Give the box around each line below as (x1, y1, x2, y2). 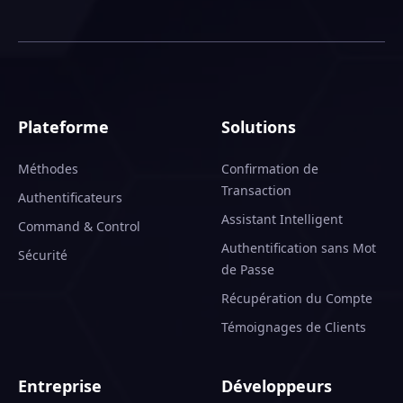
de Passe (221, 261, 274, 278)
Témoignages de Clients (221, 318, 366, 336)
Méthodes (18, 160, 78, 177)
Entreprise (18, 375, 102, 397)
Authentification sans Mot (221, 239, 376, 256)
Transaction (221, 182, 291, 199)
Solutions (221, 116, 296, 138)
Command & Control (18, 218, 140, 235)
